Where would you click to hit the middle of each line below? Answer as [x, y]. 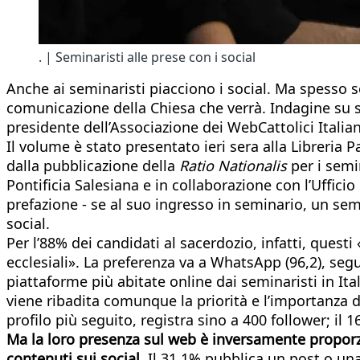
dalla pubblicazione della [93, 165]
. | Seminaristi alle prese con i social [147, 57]
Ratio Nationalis [233, 165]
